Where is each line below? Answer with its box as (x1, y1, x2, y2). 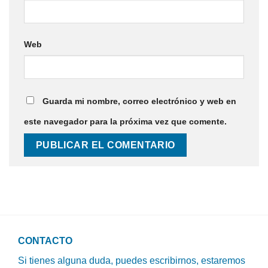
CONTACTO (17, 235, 72, 246)
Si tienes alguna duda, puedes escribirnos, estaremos (17, 255, 245, 266)
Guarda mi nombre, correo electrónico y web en (42, 96, 236, 106)
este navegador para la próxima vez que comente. (24, 117, 227, 127)
